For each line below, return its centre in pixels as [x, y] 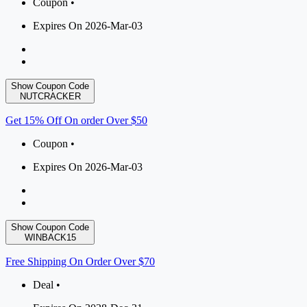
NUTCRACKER [50, 97]
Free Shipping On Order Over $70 [80, 262]
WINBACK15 [50, 238]
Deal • [47, 285]
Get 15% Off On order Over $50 [76, 121]
